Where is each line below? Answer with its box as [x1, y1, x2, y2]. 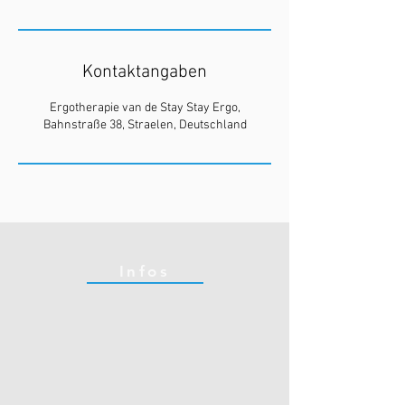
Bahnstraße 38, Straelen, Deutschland [42, 118, 247, 133]
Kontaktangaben [82, 61, 207, 83]
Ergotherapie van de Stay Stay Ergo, [49, 100, 240, 116]
